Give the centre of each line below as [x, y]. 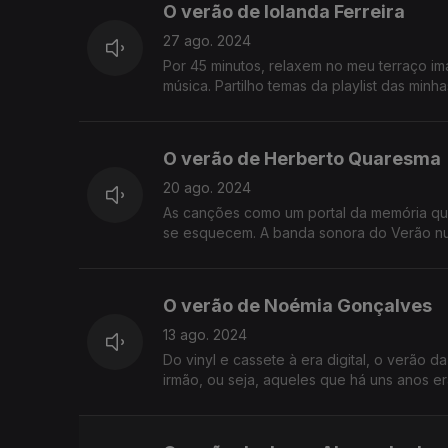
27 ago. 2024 [207, 41]
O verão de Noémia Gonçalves [297, 306]
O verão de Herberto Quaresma [302, 159]
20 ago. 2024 [207, 188]
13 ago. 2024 [205, 335]
